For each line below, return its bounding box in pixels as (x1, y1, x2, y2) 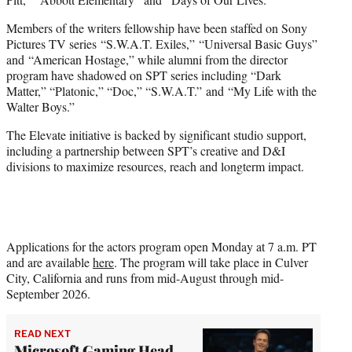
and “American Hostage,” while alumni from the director (6, 50, 288, 68)
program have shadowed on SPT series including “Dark (6, 66, 281, 83)
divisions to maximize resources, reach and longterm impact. (6, 157, 304, 174)
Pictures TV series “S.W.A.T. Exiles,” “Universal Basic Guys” (6, 35, 317, 52)
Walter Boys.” (6, 97, 75, 115)
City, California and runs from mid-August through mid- (6, 269, 284, 286)
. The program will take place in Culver (114, 253, 308, 270)
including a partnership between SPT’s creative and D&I (6, 141, 285, 159)
